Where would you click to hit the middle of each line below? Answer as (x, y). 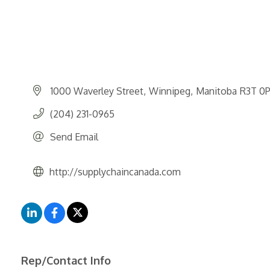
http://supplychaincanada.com (115, 171)
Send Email (74, 137)
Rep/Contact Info (66, 260)
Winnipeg (170, 91)
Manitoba (216, 91)
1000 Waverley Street (97, 91)
